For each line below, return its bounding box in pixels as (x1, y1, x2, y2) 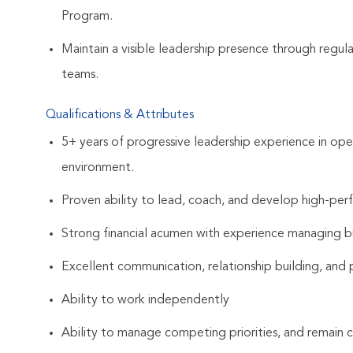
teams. (61, 69, 98, 82)
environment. (61, 162, 134, 175)
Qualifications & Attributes (46, 109, 194, 122)
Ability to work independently (61, 294, 229, 307)
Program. (61, 10, 113, 24)
